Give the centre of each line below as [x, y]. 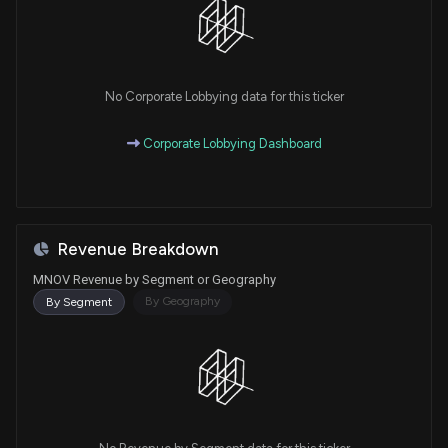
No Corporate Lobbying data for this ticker [224, 96]
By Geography [182, 300]
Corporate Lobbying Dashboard [230, 143]
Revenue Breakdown [138, 248]
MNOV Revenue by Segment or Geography [154, 279]
